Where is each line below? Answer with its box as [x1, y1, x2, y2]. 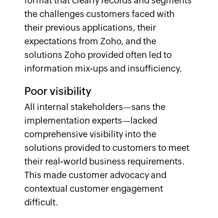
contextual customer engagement [24, 183, 163, 194]
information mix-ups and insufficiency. [24, 63, 182, 73]
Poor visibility [24, 85, 91, 97]
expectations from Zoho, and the [24, 36, 156, 46]
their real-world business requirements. [24, 156, 185, 166]
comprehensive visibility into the [24, 129, 156, 139]
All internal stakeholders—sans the [24, 102, 165, 112]
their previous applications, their [24, 22, 156, 33]
